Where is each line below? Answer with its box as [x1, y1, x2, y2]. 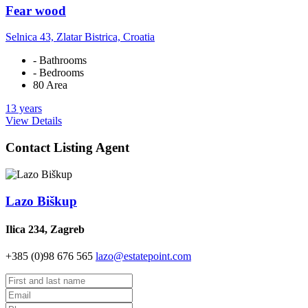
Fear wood [5, 3, 66, 18]
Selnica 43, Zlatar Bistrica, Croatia [5, 31, 155, 43]
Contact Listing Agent [5, 140, 129, 155]
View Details [5, 115, 62, 127]
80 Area [33, 79, 67, 91]
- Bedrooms [33, 67, 84, 79]
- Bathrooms [33, 54, 87, 67]
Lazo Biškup [5, 193, 77, 208]
